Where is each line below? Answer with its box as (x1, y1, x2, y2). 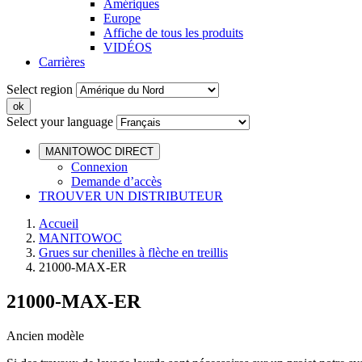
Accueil (39, 217, 78, 230)
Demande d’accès (71, 175, 162, 188)
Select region (6, 82, 73, 96)
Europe (103, 11, 141, 25)
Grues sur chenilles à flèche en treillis (39, 246, 228, 259)
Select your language (6, 115, 113, 128)
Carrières (39, 55, 85, 69)
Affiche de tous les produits (103, 26, 243, 40)
